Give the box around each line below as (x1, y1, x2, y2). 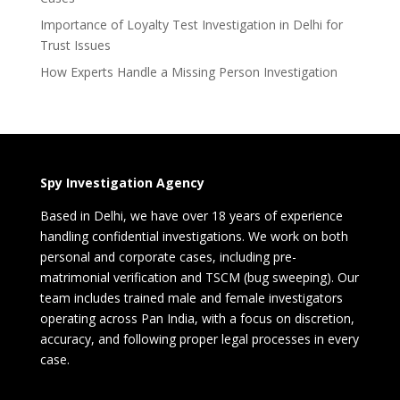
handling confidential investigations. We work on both (39, 227, 348, 245)
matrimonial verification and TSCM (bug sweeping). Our (39, 268, 359, 286)
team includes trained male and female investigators (39, 288, 343, 306)
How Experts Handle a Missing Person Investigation (39, 62, 337, 80)
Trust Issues (39, 36, 111, 54)
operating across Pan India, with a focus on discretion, (39, 309, 354, 327)
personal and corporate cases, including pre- (39, 247, 296, 265)
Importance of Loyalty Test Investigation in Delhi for (39, 15, 343, 33)
